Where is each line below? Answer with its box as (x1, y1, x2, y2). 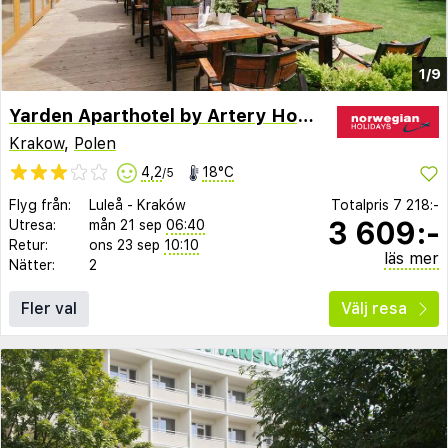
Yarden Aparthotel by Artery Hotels (297, 104, 314, 126)
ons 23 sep (89, 236, 160, 253)
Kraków (137, 196, 186, 213)
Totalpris (331, 196, 393, 213)
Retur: (9, 236, 48, 253)
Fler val (21, 298, 77, 318)
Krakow (9, 133, 64, 153)
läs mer (384, 248, 439, 268)
